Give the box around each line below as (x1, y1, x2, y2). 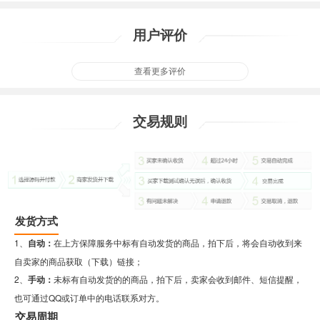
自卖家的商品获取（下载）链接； (14, 254, 143, 267)
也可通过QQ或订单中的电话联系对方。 (14, 291, 164, 304)
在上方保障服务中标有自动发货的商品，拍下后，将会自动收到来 (54, 236, 302, 249)
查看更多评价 (134, 66, 186, 76)
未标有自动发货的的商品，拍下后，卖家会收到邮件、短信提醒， (54, 272, 302, 285)
